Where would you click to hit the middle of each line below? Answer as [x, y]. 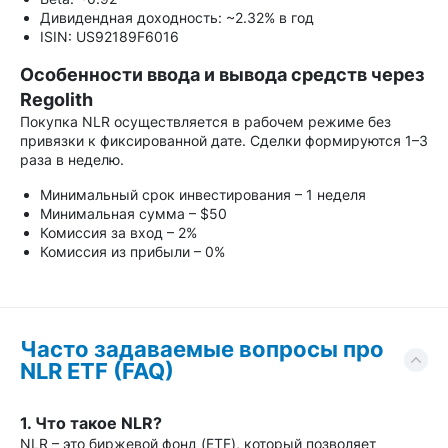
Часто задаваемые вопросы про [202, 349]
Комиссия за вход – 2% [118, 232]
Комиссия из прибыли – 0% [132, 251]
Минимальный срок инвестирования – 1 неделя [203, 194]
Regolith [56, 99]
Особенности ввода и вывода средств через [222, 74]
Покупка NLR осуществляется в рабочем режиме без [205, 121]
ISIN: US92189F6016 [109, 36]
